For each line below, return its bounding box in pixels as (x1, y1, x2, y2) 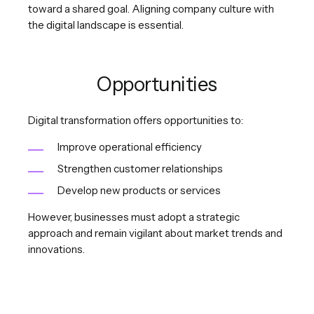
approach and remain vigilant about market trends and (28, 226, 282, 240)
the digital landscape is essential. (28, 18, 184, 32)
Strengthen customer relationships (57, 161, 223, 175)
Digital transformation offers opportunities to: (28, 113, 243, 127)
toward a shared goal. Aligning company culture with (28, 1, 274, 15)
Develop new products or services (57, 183, 221, 197)
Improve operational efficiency (57, 139, 202, 153)
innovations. (28, 242, 85, 256)
